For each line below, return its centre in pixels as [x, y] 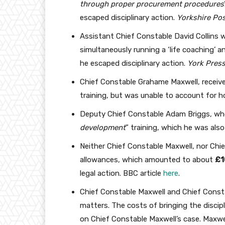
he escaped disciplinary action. [134, 64]
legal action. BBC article [122, 174]
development [103, 128]
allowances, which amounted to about [147, 160]
